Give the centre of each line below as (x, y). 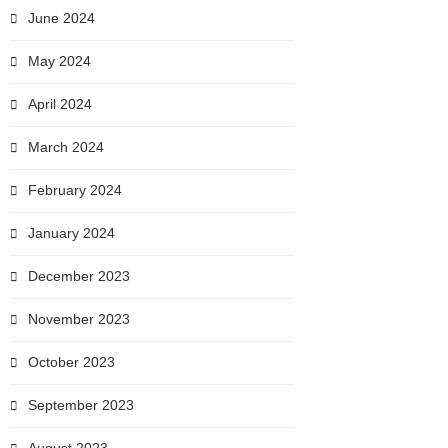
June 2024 (61, 18)
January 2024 (71, 233)
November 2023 (79, 319)
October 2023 (71, 362)
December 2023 (79, 276)
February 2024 (75, 190)
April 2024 (60, 104)
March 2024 (66, 147)
